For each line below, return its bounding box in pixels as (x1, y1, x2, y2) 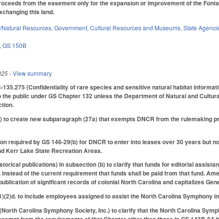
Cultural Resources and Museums (90, 23, 181, 32)
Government (54, 23, 88, 32)
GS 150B (2, 41, 27, 50)
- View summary (8, 69, 52, 78)
